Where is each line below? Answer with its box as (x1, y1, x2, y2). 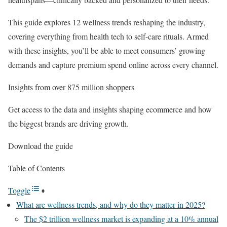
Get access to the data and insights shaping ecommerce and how (8, 104, 212, 115)
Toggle (8, 185, 30, 196)
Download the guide (8, 140, 73, 151)
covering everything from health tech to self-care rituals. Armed (8, 31, 209, 42)
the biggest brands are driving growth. (8, 118, 129, 129)
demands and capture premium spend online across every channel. (8, 59, 218, 70)
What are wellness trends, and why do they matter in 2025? (16, 199, 205, 210)
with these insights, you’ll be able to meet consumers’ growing (8, 45, 205, 56)
